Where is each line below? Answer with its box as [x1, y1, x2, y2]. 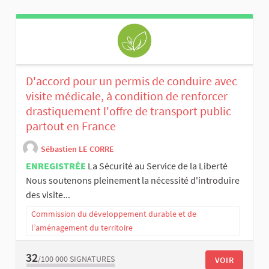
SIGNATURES [70, 253, 115, 264]
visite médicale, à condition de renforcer [26, 88, 228, 104]
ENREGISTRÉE [26, 160, 86, 172]
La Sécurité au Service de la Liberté [88, 160, 228, 172]
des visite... [26, 189, 70, 201]
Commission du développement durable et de [31, 208, 196, 220]
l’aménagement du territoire [31, 222, 133, 234]
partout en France [26, 118, 116, 134]
